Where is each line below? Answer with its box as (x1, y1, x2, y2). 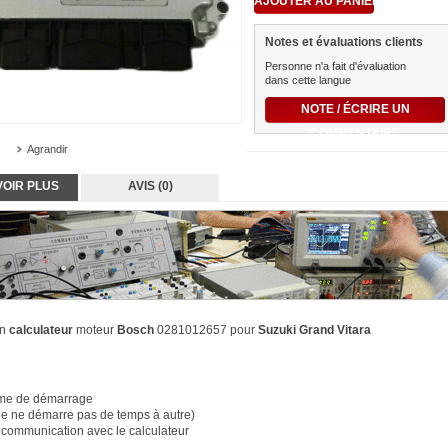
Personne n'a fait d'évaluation (265, 60, 406, 73)
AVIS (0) (127, 179, 173, 193)
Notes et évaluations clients (265, 35, 423, 50)
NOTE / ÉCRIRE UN (300, 102, 410, 117)
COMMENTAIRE (310, 126, 400, 141)
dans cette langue (265, 74, 351, 87)
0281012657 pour (157, 323, 255, 337)
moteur (73, 323, 114, 337)
